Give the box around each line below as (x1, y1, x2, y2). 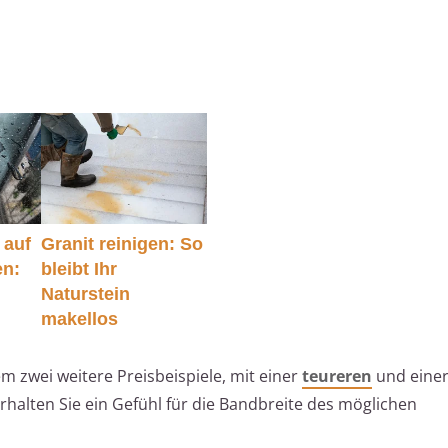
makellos (40, 308, 118, 329)
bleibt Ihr (40, 258, 117, 279)
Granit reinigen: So (40, 233, 203, 254)
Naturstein (40, 283, 130, 304)
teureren (302, 364, 372, 387)
